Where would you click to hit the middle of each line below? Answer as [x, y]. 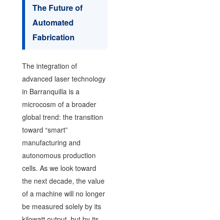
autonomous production [59, 155]
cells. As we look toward [59, 168]
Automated [53, 22]
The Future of [57, 7]
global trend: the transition [62, 117]
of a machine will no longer [63, 193]
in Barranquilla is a [51, 91]
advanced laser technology [64, 78]
